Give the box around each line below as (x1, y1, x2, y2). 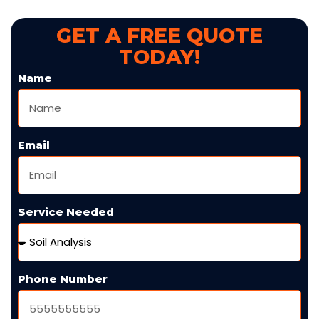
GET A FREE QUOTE (56, 23, 263, 48)
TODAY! (119, 45, 200, 69)
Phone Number (18, 272, 108, 286)
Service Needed (18, 205, 114, 219)
